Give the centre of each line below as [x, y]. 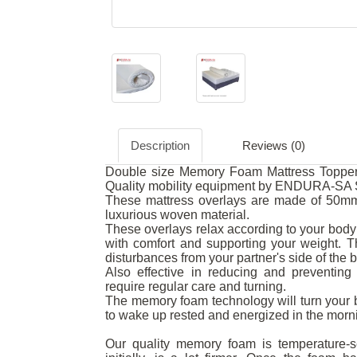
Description [160, 145]
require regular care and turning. [196, 286]
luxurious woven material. [177, 215]
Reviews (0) [274, 145]
